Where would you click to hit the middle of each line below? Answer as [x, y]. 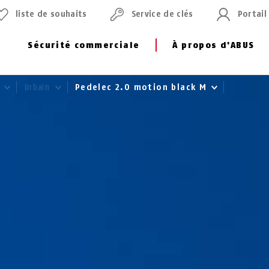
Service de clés [162, 14]
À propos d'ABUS [213, 45]
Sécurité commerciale [84, 45]
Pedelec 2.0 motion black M [142, 87]
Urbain [38, 87]
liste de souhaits [51, 14]
